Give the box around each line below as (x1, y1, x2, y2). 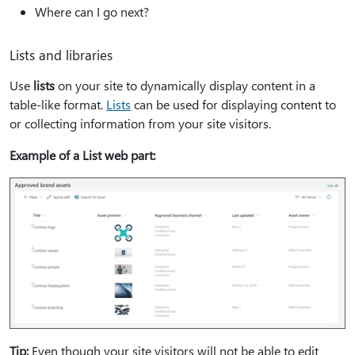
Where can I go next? (35, 2, 149, 20)
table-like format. (10, 95, 106, 113)
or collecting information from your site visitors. (10, 114, 271, 132)
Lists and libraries (10, 45, 113, 63)
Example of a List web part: (10, 146, 155, 163)
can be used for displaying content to (131, 95, 336, 113)
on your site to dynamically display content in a (55, 76, 315, 94)
